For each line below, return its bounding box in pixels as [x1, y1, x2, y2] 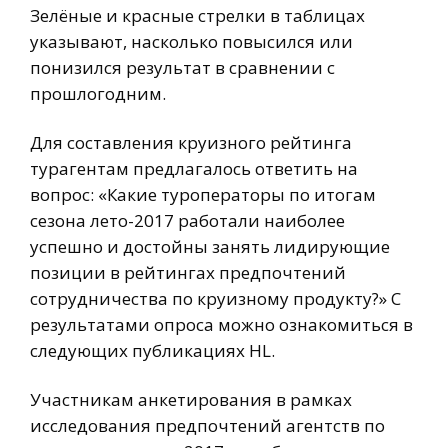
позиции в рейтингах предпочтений [30, 260, 346, 284]
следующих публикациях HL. [30, 338, 275, 362]
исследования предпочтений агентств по [30, 413, 385, 437]
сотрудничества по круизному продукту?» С [30, 286, 401, 310]
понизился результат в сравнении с [30, 55, 335, 79]
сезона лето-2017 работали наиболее [30, 208, 345, 232]
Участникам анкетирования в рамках [30, 387, 352, 411]
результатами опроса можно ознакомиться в [30, 312, 413, 336]
